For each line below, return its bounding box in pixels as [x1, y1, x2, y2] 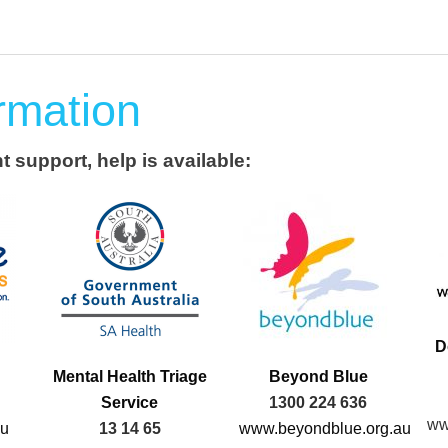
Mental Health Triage [52, 367, 207, 385]
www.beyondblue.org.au [238, 419, 411, 437]
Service [101, 393, 159, 411]
